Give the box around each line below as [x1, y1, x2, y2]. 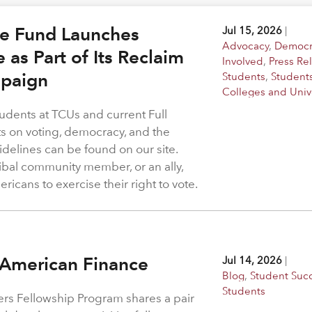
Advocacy [222, 38, 270, 52]
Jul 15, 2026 [222, 23, 283, 37]
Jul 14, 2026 [222, 253, 283, 267]
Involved [222, 54, 264, 68]
